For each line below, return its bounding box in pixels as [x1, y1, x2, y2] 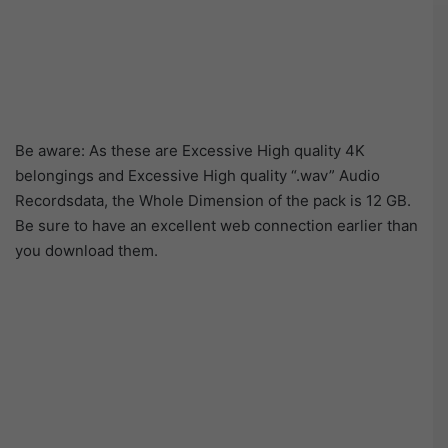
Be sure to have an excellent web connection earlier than [15, 215, 418, 235]
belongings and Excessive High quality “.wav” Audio [15, 165, 380, 185]
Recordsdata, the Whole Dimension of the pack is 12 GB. [15, 190, 411, 210]
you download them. [15, 240, 158, 260]
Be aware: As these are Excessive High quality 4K [15, 140, 365, 160]
